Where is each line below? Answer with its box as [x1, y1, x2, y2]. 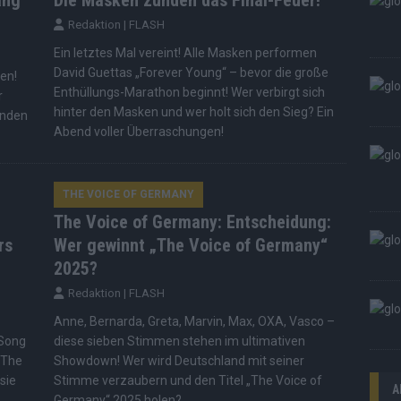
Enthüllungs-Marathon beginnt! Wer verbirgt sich [53, 85, 325, 100]
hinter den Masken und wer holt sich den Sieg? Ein [53, 105, 334, 120]
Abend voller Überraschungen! [53, 124, 224, 140]
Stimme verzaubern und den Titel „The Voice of [53, 373, 322, 388]
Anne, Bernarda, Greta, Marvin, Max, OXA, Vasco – [53, 314, 335, 329]
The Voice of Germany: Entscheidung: [53, 211, 331, 234]
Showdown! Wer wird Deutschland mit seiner [53, 354, 304, 369]
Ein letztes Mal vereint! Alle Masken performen [53, 46, 317, 61]
